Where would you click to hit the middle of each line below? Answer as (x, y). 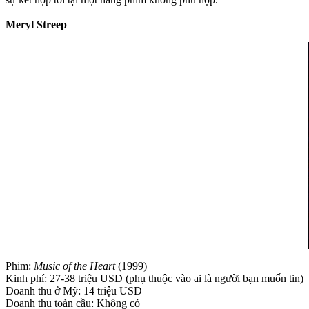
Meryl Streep (36, 24)
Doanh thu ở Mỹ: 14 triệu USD (74, 290)
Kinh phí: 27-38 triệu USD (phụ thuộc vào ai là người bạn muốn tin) (154, 278)
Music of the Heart (74, 266)
